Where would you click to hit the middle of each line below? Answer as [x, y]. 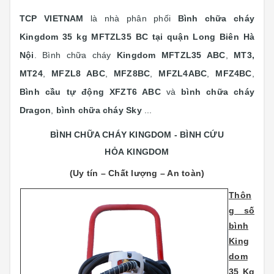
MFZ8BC [132, 73]
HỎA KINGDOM [137, 152]
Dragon [35, 110]
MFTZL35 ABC [193, 55]
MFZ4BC [234, 73]
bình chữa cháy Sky [99, 110]
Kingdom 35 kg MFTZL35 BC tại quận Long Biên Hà [137, 37]
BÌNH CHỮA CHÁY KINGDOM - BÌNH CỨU [137, 135]
